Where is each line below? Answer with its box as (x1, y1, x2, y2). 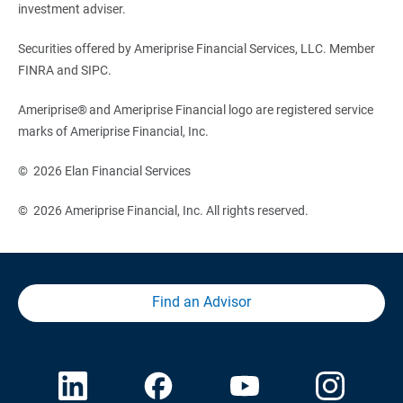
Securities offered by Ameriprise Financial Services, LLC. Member (17, 41, 375, 57)
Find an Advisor (152, 293, 251, 311)
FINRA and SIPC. (17, 63, 114, 78)
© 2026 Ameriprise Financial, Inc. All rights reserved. (17, 203, 311, 219)
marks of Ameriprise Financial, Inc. (17, 124, 211, 139)
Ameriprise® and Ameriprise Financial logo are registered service (17, 103, 373, 118)
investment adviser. (17, 2, 129, 17)
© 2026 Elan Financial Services (17, 164, 253, 179)
